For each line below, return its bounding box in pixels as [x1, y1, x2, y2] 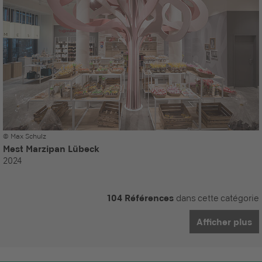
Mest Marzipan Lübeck [3, 143, 99, 154]
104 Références [107, 192, 174, 203]
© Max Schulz [3, 132, 46, 140]
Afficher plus [196, 216, 252, 227]
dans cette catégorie [174, 192, 259, 204]
